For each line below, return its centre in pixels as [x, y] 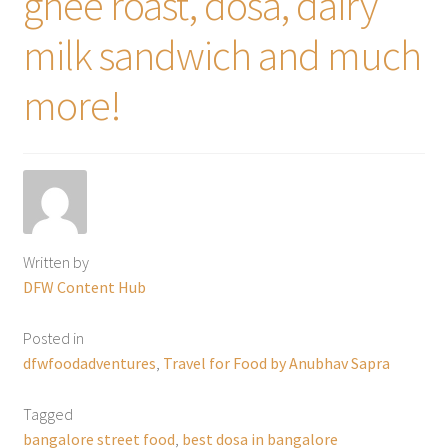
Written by [55, 261]
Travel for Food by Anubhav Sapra [276, 362]
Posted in [53, 337]
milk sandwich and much [221, 55]
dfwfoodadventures [89, 362]
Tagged [47, 413]
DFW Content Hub [84, 286]
